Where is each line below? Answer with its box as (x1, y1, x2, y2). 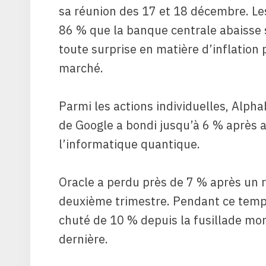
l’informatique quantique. (59, 135, 200, 152)
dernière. (59, 230, 108, 247)
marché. (59, 59, 103, 76)
